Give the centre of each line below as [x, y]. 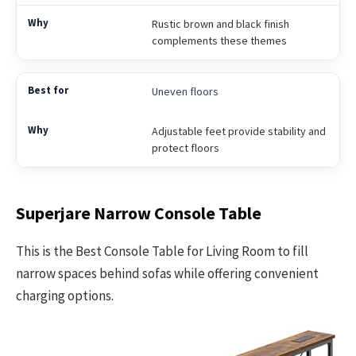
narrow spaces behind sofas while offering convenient [167, 273]
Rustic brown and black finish [220, 23]
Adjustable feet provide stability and [238, 131]
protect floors [185, 147]
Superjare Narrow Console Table [139, 214]
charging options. [65, 295]
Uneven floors [185, 91]
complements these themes [219, 40]
